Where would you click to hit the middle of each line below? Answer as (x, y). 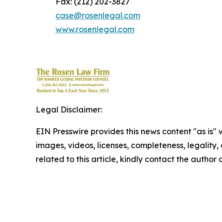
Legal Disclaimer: (69, 110)
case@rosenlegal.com (98, 16)
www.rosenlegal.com (95, 29)
